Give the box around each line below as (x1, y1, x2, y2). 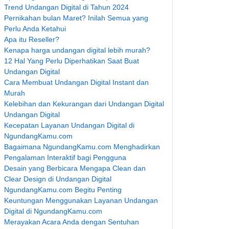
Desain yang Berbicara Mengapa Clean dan (4, 164, 146, 172)
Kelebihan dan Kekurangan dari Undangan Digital (4, 100, 164, 108)
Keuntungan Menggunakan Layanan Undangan (4, 196, 158, 204)
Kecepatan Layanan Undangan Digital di (4, 121, 134, 129)
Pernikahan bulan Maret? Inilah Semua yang (4, 14, 148, 22)
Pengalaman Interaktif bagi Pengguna (4, 153, 126, 162)
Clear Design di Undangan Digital (4, 175, 111, 183)
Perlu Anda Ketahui (4, 25, 66, 33)
